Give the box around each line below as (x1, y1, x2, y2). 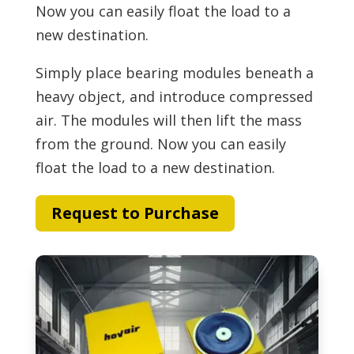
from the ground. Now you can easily (35, 134, 286, 153)
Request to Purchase (51, 201, 219, 224)
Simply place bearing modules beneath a (35, 62, 314, 82)
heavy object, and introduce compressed (35, 86, 313, 106)
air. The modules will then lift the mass (35, 110, 302, 130)
